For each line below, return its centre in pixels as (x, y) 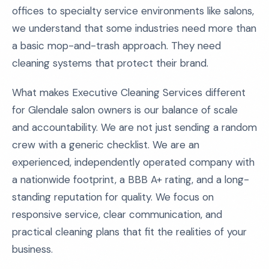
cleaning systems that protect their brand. (110, 63)
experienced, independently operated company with (133, 162)
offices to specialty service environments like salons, (133, 11)
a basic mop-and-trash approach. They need (116, 46)
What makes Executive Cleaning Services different (129, 92)
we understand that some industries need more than (134, 28)
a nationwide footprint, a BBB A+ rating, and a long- (131, 180)
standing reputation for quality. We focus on (113, 197)
